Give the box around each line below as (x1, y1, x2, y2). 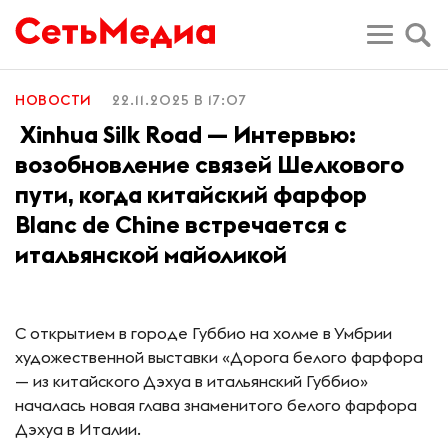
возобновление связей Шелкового (15, 149, 404, 180)
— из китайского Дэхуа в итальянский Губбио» (15, 371, 368, 392)
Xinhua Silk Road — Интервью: (15, 119, 356, 150)
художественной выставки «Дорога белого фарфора (15, 347, 423, 368)
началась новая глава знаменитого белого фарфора (15, 395, 417, 416)
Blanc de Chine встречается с (15, 209, 347, 240)
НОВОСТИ (15, 91, 92, 110)
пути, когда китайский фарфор (15, 179, 367, 210)
